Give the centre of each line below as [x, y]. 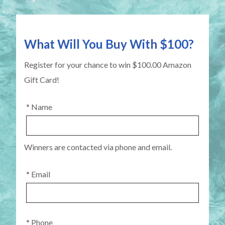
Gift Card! [42, 80]
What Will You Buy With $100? [109, 44]
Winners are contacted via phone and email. [98, 147]
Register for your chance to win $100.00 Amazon [108, 65]
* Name [39, 107]
